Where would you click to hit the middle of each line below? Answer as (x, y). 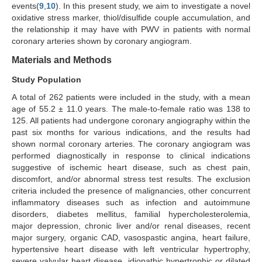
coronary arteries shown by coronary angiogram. (102, 41)
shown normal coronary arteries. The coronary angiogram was (131, 144)
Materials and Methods (62, 60)
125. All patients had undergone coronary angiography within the (131, 121)
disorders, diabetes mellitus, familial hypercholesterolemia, (131, 214)
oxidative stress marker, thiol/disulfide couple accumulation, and (131, 18)
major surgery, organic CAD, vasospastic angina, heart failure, (131, 238)
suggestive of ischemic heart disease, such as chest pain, (131, 168)
